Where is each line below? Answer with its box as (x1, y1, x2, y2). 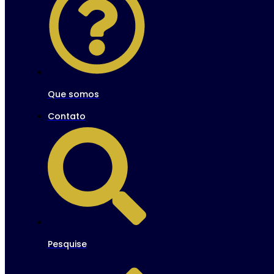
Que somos (48, 87, 99, 100)
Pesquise (48, 238, 87, 251)
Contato (48, 109, 86, 122)
